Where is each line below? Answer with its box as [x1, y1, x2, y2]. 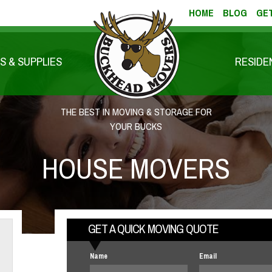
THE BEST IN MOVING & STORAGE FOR [60, 105, 212, 119]
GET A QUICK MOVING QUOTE [87, 220, 219, 237]
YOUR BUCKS [110, 120, 162, 134]
